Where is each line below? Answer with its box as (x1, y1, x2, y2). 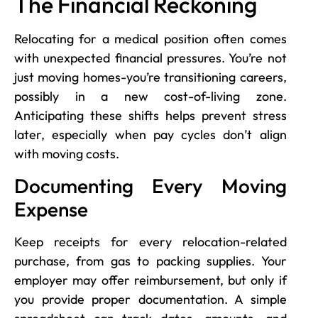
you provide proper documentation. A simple (14, 290, 287, 307)
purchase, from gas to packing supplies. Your (14, 252, 287, 269)
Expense (14, 196, 88, 221)
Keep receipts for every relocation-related (14, 233, 287, 250)
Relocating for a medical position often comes (14, 31, 287, 48)
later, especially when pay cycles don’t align (14, 126, 287, 143)
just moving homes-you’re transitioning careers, (14, 69, 287, 86)
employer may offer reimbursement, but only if (14, 271, 287, 288)
